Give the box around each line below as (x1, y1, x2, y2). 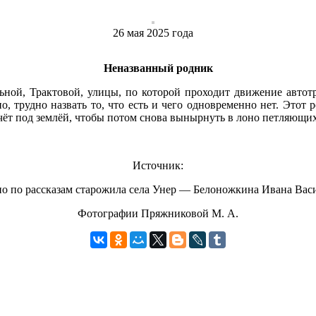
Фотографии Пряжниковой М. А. (78, 207, 238, 220)
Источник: (133, 159, 183, 172)
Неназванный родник (103, 62, 213, 75)
